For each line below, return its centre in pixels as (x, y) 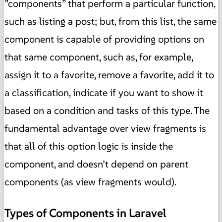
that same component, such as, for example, (99, 57)
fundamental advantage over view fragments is (105, 129)
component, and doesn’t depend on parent (96, 164)
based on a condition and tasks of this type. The (107, 111)
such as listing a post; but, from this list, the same (111, 22)
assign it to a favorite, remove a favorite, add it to (109, 75)
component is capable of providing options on (104, 39)
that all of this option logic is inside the (89, 146)
